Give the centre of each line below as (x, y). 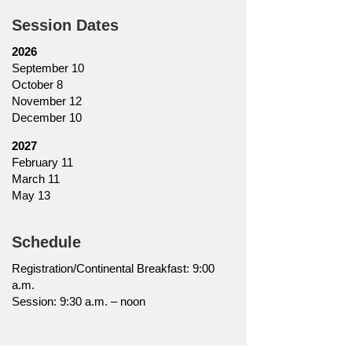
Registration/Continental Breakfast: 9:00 (113, 269)
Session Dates (65, 26)
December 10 (46, 118)
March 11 (35, 179)
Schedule (46, 242)
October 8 (37, 85)
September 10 (48, 68)
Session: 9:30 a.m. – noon (78, 302)
